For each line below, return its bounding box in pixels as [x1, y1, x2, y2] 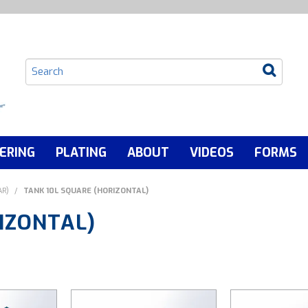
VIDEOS [190, 144, 234, 161]
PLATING [56, 144, 107, 161]
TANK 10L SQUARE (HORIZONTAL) [23, 185, 148, 196]
